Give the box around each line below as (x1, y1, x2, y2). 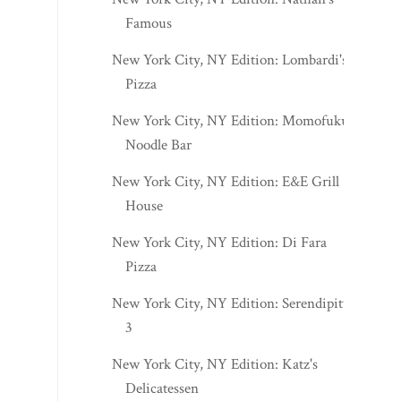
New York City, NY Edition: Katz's (112, 354, 319, 374)
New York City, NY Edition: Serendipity (112, 293, 351, 313)
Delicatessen (125, 378, 200, 398)
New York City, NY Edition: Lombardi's (112, 49, 348, 70)
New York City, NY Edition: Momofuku (112, 110, 350, 131)
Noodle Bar (125, 134, 192, 155)
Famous (125, 13, 173, 33)
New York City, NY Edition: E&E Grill (112, 171, 340, 192)
